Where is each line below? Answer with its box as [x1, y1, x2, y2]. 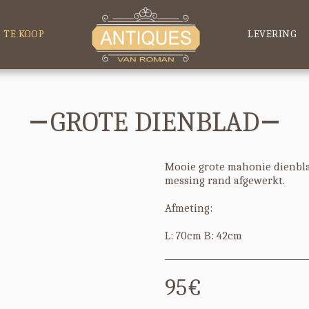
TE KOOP [3, 28, 45, 40]
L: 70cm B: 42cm [165, 229, 242, 242]
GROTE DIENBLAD [50, 106, 259, 138]
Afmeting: [165, 201, 212, 215]
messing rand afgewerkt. [165, 174, 285, 187]
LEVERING [248, 28, 297, 40]
